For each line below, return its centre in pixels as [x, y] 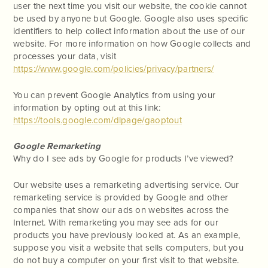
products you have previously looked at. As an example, [127, 235]
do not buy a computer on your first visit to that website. [126, 260]
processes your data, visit [65, 57]
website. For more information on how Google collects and [132, 44]
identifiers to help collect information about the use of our [129, 31]
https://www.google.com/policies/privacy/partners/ [114, 69]
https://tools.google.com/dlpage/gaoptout [98, 120]
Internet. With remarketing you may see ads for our [116, 222]
